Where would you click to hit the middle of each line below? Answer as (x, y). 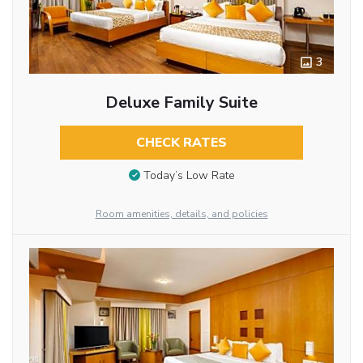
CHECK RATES (181, 142)
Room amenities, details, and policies (181, 214)
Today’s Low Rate (189, 176)
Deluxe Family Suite (181, 102)
